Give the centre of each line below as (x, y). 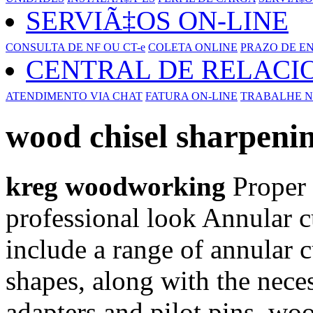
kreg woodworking (116, 186)
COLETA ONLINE (193, 47)
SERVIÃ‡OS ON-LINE (157, 21)
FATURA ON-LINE (191, 96)
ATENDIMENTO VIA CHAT (74, 96)
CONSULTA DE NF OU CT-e (75, 47)
